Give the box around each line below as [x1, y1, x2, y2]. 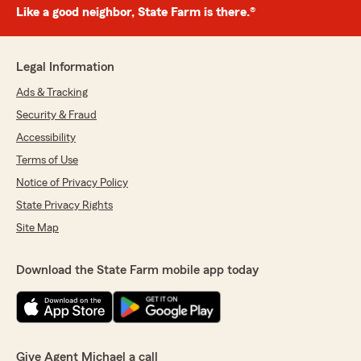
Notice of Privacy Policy [16, 177, 128, 189]
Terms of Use [16, 155, 78, 167]
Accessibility [16, 132, 76, 144]
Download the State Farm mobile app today [16, 263, 259, 277]
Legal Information [16, 60, 114, 74]
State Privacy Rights [16, 200, 113, 212]
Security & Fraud [16, 110, 97, 122]
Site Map [16, 222, 59, 234]
